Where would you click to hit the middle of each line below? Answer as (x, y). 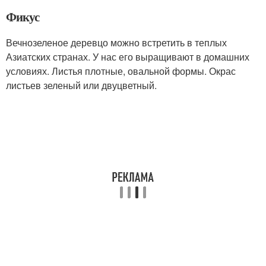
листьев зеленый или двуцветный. (81, 85)
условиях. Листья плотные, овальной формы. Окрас (121, 71)
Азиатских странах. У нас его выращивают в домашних (128, 57)
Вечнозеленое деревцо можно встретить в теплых (116, 42)
